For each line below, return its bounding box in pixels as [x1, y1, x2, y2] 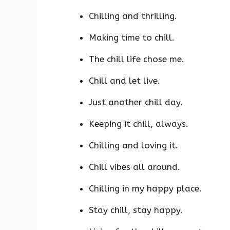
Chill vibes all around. [89, 161, 180, 172]
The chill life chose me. [89, 53, 184, 64]
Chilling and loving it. [89, 140, 178, 150]
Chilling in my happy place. [89, 183, 202, 194]
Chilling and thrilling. [89, 10, 177, 21]
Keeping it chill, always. [89, 118, 188, 129]
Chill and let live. [89, 75, 160, 86]
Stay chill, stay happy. [89, 204, 183, 215]
